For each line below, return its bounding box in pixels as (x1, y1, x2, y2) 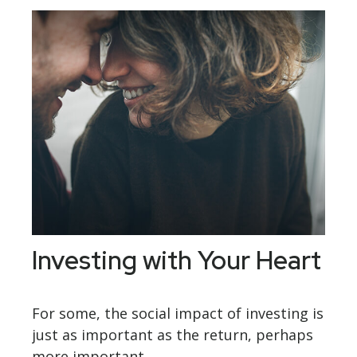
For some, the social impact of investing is (32, 304, 324, 324)
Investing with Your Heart (32, 243, 321, 278)
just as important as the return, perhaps (32, 325, 313, 345)
